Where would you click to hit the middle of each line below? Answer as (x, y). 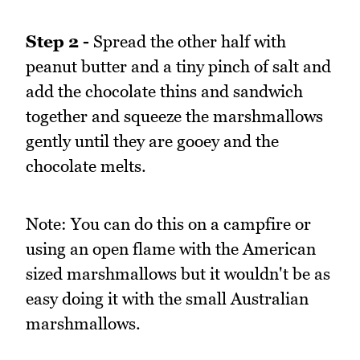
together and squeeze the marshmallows (174, 116)
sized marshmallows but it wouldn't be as (178, 274)
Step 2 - (57, 41)
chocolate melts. (86, 166)
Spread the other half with (188, 41)
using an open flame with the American (171, 249)
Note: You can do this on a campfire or (168, 224)
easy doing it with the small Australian (167, 299)
